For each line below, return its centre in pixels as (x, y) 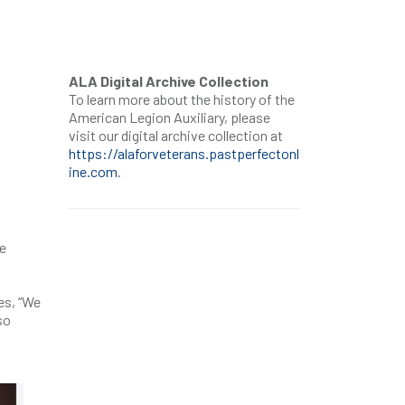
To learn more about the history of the (182, 99)
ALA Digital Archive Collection (169, 81)
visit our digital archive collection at (176, 135)
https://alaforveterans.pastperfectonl (184, 153)
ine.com (93, 171)
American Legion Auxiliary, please (170, 117)
